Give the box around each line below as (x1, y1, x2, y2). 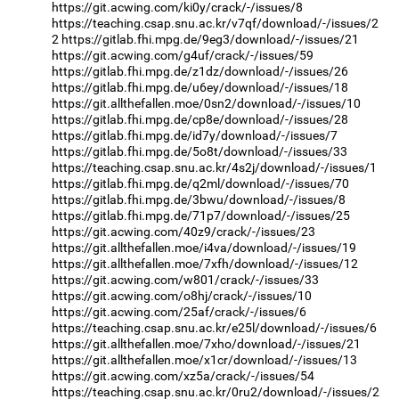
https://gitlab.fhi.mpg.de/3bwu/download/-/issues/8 (52, 191, 346, 207)
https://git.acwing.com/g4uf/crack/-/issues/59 (52, 47, 313, 62)
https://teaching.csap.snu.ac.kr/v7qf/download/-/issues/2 (52, 15, 379, 30)
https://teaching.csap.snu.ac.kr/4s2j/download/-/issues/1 (52, 159, 377, 175)
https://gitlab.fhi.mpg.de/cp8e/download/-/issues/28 (52, 111, 348, 126)
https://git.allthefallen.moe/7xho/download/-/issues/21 (52, 336, 361, 351)
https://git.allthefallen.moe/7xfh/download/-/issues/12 (52, 256, 358, 271)
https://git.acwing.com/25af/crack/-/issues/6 (52, 304, 306, 319)
